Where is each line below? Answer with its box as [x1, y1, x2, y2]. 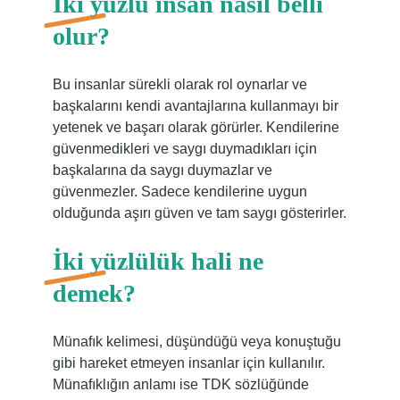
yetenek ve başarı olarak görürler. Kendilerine [52, 120, 339, 135]
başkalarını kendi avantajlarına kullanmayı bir [52, 98, 338, 113]
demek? [52, 279, 136, 307]
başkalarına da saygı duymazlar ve [52, 162, 272, 178]
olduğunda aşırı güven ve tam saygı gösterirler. [52, 205, 346, 221]
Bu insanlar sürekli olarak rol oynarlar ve [52, 77, 307, 92]
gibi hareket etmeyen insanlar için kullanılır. [52, 355, 325, 371]
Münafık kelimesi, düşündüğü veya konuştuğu [52, 334, 341, 349]
